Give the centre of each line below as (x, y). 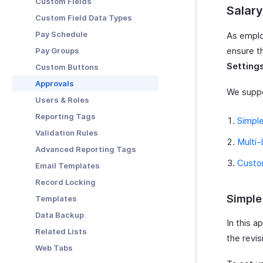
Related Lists (61, 231)
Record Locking (65, 182)
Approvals (55, 83)
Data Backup (60, 215)
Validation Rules (67, 133)
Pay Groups (57, 50)
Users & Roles (62, 100)
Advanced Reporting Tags (86, 149)
